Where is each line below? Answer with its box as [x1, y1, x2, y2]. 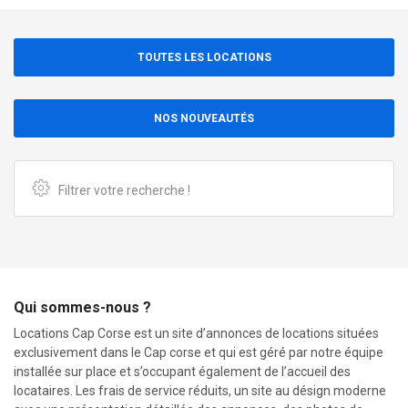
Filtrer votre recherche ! [58, 183, 190, 198]
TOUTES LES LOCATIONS [137, 51, 271, 64]
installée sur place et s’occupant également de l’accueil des [14, 364, 351, 379]
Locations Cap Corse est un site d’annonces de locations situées [14, 326, 379, 341]
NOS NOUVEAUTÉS [154, 112, 254, 125]
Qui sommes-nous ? [14, 299, 151, 316]
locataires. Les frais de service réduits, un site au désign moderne [14, 383, 386, 398]
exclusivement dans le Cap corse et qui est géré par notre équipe [14, 345, 383, 360]
